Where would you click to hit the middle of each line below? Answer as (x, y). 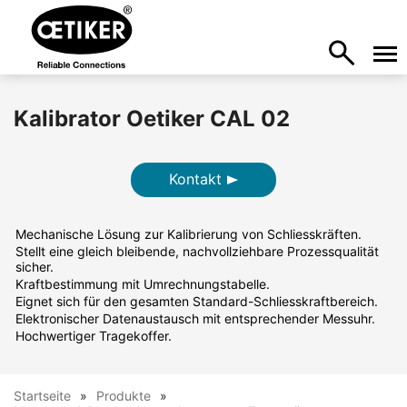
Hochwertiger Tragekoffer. (94, 336)
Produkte (124, 396)
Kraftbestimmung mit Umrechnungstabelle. (143, 284)
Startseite (42, 396)
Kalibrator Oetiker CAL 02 (152, 119)
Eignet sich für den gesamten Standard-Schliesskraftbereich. (199, 301)
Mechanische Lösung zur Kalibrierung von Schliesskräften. (189, 234)
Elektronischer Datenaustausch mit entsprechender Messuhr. (197, 318)
